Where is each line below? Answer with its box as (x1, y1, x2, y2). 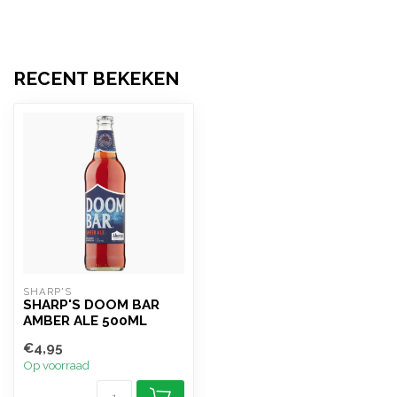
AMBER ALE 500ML (23, 313, 147, 329)
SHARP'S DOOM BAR (23, 297, 160, 313)
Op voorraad (23, 358, 90, 372)
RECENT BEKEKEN (13, 67, 179, 90)
